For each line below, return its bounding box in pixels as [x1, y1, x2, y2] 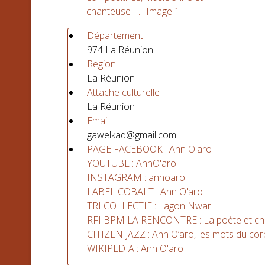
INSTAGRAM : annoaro [87, 171, 185, 184]
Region [87, 57, 116, 70]
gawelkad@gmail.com [87, 128, 176, 141]
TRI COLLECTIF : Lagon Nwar [87, 199, 211, 212]
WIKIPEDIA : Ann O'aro [87, 242, 183, 255]
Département [87, 29, 143, 42]
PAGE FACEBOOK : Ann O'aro [87, 143, 212, 156]
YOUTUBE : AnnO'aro [87, 157, 176, 170]
